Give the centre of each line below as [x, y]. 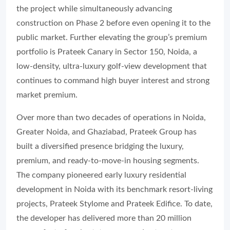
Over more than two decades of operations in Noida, [111, 117]
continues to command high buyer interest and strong [113, 80]
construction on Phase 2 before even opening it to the [113, 23]
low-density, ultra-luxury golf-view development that [112, 66]
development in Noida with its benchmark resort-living [114, 189]
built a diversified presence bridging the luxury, [100, 146]
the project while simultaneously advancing [94, 8]
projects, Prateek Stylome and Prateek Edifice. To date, [114, 204]
